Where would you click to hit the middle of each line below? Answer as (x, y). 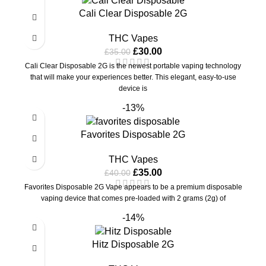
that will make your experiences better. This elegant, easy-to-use (133, 77)
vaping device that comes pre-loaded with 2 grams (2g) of (133, 199)
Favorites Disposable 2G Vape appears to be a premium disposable (133, 187)
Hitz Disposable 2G (133, 244)
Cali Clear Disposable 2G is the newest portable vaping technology (133, 66)
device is (133, 89)
